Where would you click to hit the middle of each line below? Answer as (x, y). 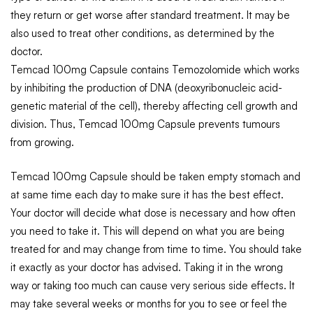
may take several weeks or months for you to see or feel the (149, 303)
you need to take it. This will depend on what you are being (147, 231)
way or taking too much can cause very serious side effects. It (153, 285)
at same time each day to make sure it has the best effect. (147, 194)
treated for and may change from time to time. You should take (156, 249)
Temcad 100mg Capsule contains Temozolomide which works (155, 70)
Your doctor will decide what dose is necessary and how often (153, 212)
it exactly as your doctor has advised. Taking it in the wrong (147, 267)
